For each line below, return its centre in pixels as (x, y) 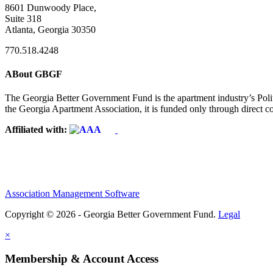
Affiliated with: (37, 130)
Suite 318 (23, 18)
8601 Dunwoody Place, (51, 7)
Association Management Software (72, 194)
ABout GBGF (34, 74)
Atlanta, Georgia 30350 (50, 29)
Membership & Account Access (82, 258)
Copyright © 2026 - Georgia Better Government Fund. (112, 214)
